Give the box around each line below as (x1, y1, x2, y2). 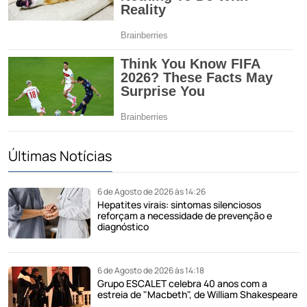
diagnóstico (97, 219, 149, 233)
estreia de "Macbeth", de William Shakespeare (97, 287, 297, 301)
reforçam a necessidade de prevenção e (97, 208, 272, 222)
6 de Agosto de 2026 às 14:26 (97, 185, 206, 197)
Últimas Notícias (8, 146, 112, 165)
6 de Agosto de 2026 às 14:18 (97, 264, 204, 276)
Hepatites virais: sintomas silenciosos (97, 197, 261, 211)
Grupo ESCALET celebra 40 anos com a (97, 276, 267, 290)
